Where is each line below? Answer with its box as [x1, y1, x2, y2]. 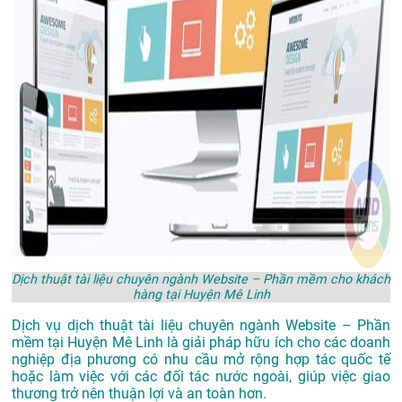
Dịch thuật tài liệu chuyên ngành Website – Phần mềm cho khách [12, 272, 390, 288]
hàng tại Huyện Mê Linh [132, 287, 270, 303]
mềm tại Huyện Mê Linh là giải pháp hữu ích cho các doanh [12, 334, 390, 352]
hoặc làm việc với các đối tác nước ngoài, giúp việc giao [12, 368, 390, 386]
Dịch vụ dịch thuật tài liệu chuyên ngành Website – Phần [12, 317, 390, 335]
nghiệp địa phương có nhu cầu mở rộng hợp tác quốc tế [12, 351, 390, 369]
